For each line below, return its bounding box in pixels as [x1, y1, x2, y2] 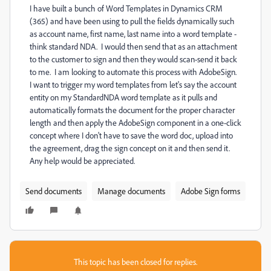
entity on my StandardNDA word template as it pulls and [30, 92, 217, 102]
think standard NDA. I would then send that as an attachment [30, 41, 237, 51]
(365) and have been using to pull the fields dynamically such [30, 16, 235, 26]
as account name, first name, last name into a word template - [30, 28, 237, 39]
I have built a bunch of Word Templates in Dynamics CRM [30, 3, 223, 13]
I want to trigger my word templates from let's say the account [30, 79, 237, 90]
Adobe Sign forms [181, 186, 240, 196]
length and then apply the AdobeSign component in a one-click [30, 117, 241, 128]
